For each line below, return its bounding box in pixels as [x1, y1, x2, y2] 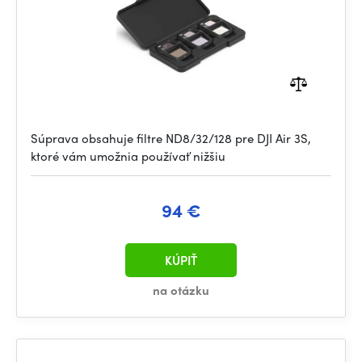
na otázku [153, 281, 209, 299]
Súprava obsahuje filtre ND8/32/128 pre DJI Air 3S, [31, 129, 311, 147]
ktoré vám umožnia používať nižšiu [31, 147, 225, 165]
